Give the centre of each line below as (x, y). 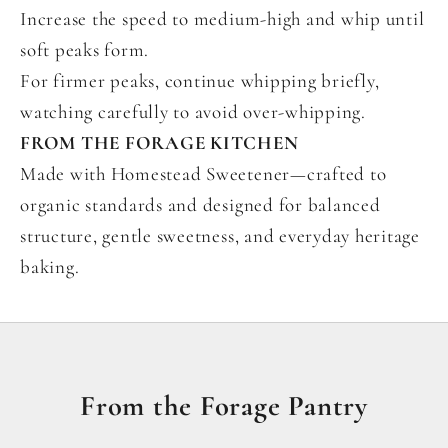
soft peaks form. (85, 50)
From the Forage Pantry (224, 406)
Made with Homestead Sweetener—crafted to (203, 174)
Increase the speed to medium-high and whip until (222, 19)
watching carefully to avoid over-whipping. (193, 112)
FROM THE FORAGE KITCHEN (159, 143)
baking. (50, 267)
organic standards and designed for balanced (200, 205)
